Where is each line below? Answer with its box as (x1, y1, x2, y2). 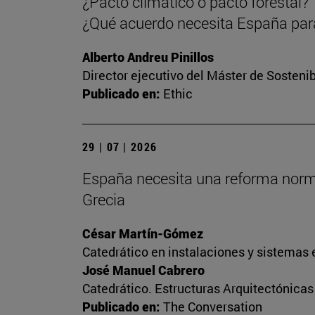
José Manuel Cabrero (82, 262, 205, 279)
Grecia (82, 189, 125, 210)
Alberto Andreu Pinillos (82, 49, 214, 66)
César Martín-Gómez (82, 225, 203, 243)
